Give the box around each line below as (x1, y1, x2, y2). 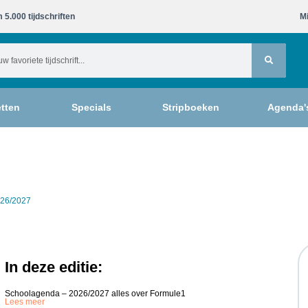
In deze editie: (5, 258, 103, 276)
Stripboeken (162, 102, 219, 113)
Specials (71, 102, 111, 113)
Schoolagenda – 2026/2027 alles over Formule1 (5, 289, 186, 298)
